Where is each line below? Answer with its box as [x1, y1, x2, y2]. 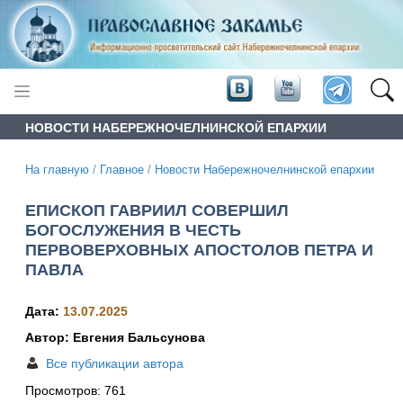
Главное [100, 163, 144, 176]
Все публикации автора [46, 356, 184, 372]
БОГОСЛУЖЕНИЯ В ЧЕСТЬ [25, 220, 241, 239]
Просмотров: [25, 383, 104, 399]
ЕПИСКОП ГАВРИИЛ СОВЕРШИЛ [25, 201, 289, 219]
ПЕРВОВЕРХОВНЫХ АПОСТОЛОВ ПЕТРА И [25, 240, 373, 259]
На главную [25, 163, 89, 176]
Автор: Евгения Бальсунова [25, 330, 205, 345]
